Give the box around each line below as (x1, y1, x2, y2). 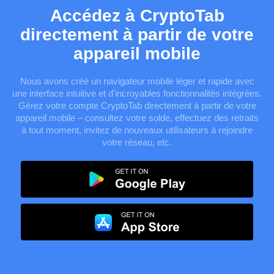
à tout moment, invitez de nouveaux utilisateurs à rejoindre (21, 125, 253, 135)
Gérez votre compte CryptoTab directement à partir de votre (18, 100, 256, 111)
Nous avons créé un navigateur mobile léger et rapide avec (20, 76, 254, 86)
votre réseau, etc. (102, 137, 172, 147)
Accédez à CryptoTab (50, 6, 224, 25)
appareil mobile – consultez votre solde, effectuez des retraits (15, 113, 259, 123)
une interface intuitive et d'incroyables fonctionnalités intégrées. (12, 88, 262, 98)
